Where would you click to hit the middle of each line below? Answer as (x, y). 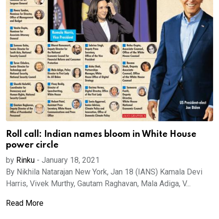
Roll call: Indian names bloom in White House (101, 134)
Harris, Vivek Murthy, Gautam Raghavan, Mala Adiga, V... (98, 184)
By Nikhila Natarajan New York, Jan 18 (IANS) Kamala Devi (104, 172)
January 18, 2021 (71, 160)
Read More (25, 203)
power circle (32, 145)
